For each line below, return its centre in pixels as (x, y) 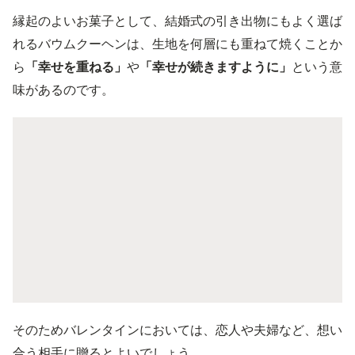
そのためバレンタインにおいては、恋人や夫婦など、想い (177, 329)
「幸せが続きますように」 (216, 66)
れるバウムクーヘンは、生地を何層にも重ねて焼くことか (177, 43)
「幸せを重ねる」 (76, 66)
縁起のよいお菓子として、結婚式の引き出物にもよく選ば (177, 20)
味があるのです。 (63, 89)
